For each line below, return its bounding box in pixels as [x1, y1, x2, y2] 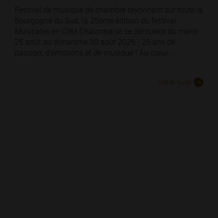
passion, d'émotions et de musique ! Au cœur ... [15, 47, 176, 58]
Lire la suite [158, 77, 191, 87]
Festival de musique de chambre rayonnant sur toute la [15, 4, 203, 16]
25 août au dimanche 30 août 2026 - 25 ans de [15, 36, 175, 48]
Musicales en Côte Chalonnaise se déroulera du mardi [15, 26, 199, 37]
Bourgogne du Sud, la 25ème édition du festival [15, 15, 176, 26]
